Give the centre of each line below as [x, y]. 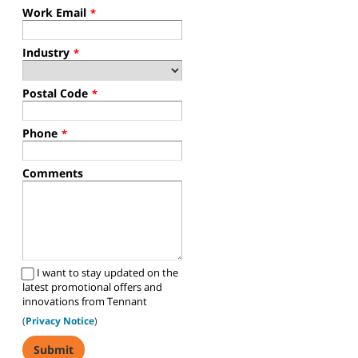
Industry [46, 53]
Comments [53, 173]
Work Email [54, 13]
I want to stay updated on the [107, 273]
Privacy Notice [60, 321]
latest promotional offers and [92, 287]
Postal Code [55, 93]
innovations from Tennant [85, 302]
